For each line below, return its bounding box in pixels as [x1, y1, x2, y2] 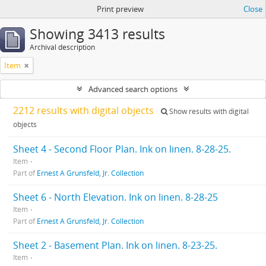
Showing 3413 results [30, 25, 165, 43]
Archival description [30, 42, 95, 52]
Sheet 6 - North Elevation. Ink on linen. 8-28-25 [13, 191, 218, 204]
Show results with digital [167, 106, 249, 116]
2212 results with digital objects [13, 104, 156, 117]
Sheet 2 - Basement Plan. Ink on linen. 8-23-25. [13, 239, 217, 252]
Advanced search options [88, 84, 178, 94]
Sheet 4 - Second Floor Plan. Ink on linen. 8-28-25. [13, 142, 231, 156]
